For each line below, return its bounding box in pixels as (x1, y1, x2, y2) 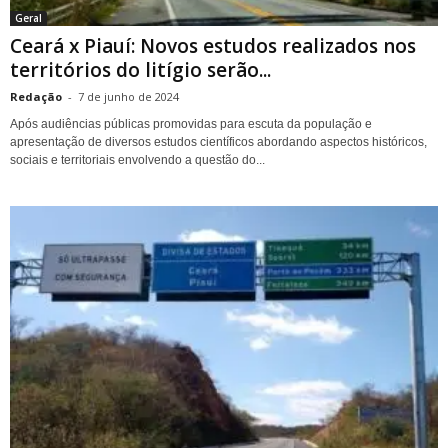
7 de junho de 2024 (78, 89, 179, 105)
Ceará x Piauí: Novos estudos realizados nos (10, 33, 416, 60)
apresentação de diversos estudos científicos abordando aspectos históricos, (10, 135, 427, 150)
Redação (10, 89, 62, 105)
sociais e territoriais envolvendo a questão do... (10, 153, 265, 168)
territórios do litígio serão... (10, 57, 271, 84)
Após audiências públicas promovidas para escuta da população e (10, 117, 372, 132)
